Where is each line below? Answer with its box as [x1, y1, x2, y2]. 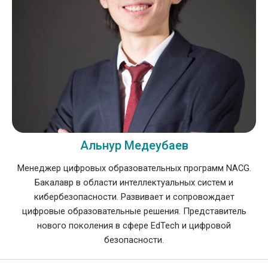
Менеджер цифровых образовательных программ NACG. [17, 163, 251, 174]
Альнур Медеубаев [80, 138, 188, 153]
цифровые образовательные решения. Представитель [22, 206, 246, 217]
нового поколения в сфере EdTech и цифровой [37, 220, 231, 232]
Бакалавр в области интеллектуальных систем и [35, 177, 233, 188]
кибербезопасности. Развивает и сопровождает [33, 191, 234, 203]
